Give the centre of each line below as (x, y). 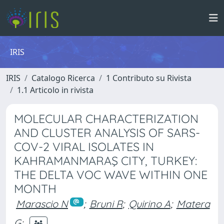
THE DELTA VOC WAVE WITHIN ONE (111, 175)
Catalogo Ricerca (63, 78)
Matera (193, 204)
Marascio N (42, 204)
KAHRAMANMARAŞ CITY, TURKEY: (105, 161)
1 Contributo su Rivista (149, 78)
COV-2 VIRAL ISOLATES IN (84, 147)
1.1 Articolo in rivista (55, 90)
